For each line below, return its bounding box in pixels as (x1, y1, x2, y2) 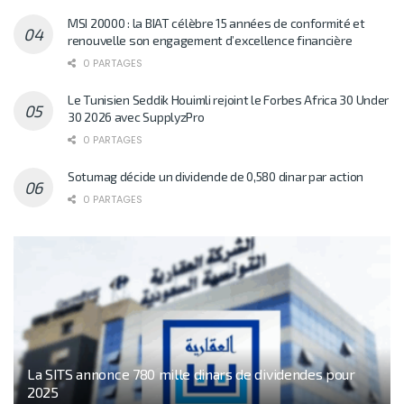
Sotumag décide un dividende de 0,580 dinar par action (68, 168, 364, 184)
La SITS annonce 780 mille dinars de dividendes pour (27, 364, 355, 382)
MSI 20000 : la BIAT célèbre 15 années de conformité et (68, 14, 365, 31)
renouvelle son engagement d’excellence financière (68, 32, 353, 48)
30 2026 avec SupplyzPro (68, 108, 205, 124)
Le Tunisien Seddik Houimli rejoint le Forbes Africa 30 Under (68, 91, 390, 107)
